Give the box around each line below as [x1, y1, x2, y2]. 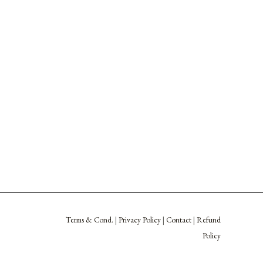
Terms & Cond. [66, 215, 113, 225]
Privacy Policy [119, 215, 161, 225]
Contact [166, 215, 191, 225]
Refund [197, 215, 221, 225]
